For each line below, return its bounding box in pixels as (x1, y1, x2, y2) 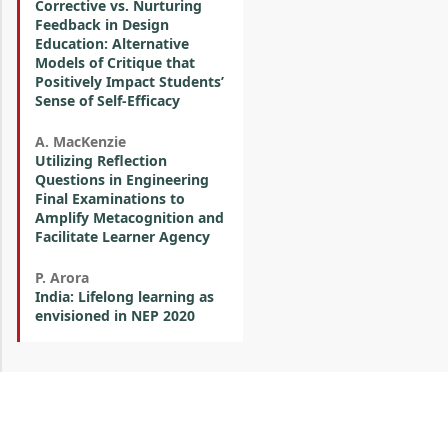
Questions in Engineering (35, 170, 209, 189)
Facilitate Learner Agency (35, 227, 210, 246)
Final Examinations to (35, 189, 185, 208)
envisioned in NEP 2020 (35, 306, 195, 325)
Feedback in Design (35, 15, 169, 34)
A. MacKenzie (35, 132, 126, 151)
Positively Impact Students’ (35, 72, 224, 91)
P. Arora (35, 268, 89, 287)
